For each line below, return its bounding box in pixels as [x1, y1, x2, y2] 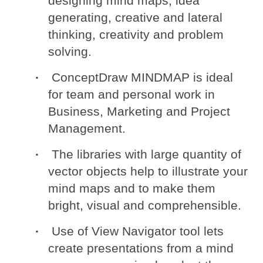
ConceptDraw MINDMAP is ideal [52, 70, 234, 85]
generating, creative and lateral [48, 11, 223, 25]
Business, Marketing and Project [48, 104, 231, 119]
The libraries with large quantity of [52, 147, 242, 161]
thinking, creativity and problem [48, 28, 224, 42]
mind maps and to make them [48, 181, 216, 195]
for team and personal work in [48, 87, 215, 102]
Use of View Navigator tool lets [52, 224, 224, 238]
